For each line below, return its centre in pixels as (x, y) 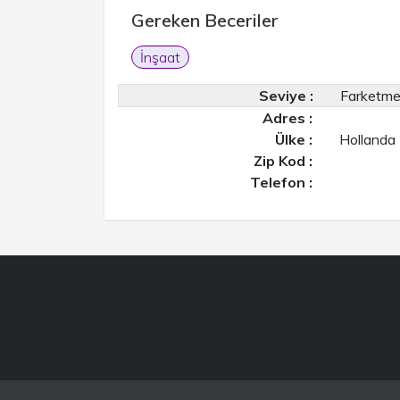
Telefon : (282, 182)
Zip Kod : (283, 161)
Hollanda (368, 139)
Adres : (288, 118)
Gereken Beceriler (205, 20)
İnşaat (160, 57)
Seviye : (286, 96)
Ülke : (294, 139)
